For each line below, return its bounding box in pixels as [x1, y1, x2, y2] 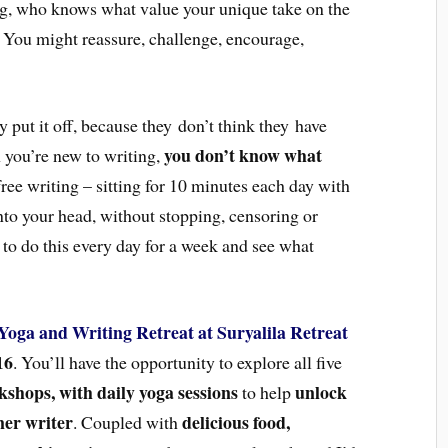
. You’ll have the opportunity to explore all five [13, 349, 343, 374]
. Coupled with [73, 409, 183, 434]
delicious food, [182, 408, 291, 435]
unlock [295, 378, 348, 405]
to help [238, 379, 296, 404]
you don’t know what [164, 141, 323, 168]
